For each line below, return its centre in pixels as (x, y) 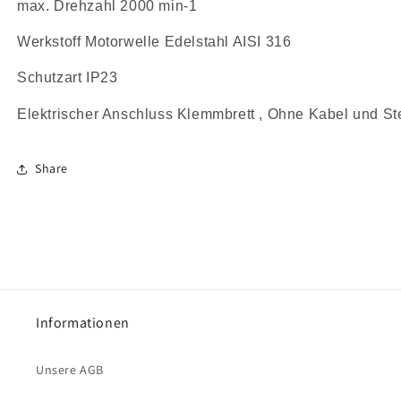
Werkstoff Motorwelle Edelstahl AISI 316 (156, 42)
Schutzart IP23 (69, 78)
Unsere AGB (70, 370)
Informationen (83, 323)
